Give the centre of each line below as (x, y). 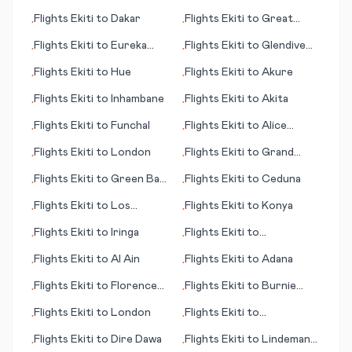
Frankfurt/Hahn (226, 328)
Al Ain (125, 259)
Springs (204, 141)
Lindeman (286, 339)
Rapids (201, 168)
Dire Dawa (136, 339)
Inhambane (137, 99)
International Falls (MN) (245, 248)
